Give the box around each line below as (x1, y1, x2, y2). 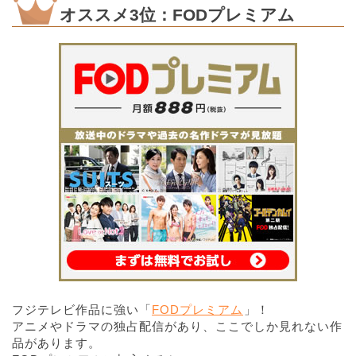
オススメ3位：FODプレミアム (60, 5, 295, 24)
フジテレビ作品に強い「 (12, 302, 152, 316)
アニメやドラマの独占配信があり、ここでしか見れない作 (12, 319, 342, 333)
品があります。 (12, 335, 101, 350)
